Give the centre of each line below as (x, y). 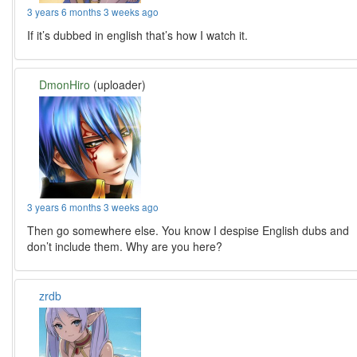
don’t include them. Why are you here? (125, 247)
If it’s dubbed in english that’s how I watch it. (138, 35)
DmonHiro (65, 85)
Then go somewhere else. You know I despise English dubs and (188, 231)
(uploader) (118, 85)
